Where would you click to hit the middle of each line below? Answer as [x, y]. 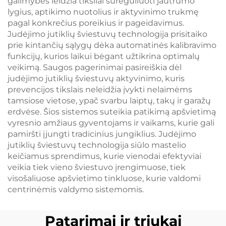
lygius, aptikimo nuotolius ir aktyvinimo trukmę [103, 12]
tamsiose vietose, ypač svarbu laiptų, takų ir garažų [109, 101]
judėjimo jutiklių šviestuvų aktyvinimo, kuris [96, 78]
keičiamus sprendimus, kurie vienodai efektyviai [104, 156]
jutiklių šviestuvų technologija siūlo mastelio [97, 145]
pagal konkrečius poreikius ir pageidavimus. [96, 23]
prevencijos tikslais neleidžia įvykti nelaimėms [100, 90]
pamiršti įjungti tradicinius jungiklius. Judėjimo [102, 134]
